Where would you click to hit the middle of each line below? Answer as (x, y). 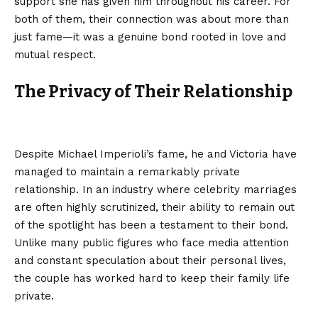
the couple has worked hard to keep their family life (152, 279)
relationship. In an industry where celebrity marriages (155, 190)
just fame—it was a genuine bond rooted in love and (150, 37)
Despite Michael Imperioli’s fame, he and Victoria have (155, 154)
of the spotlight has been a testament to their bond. (151, 225)
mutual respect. (55, 54)
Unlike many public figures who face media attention (152, 243)
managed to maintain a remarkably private (127, 172)
